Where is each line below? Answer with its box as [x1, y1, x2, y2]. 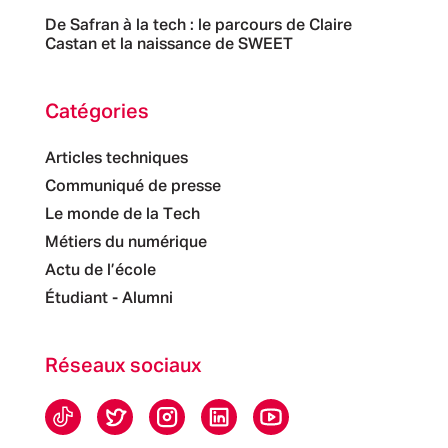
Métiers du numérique [44, 234, 207, 251]
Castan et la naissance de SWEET [44, 36, 293, 53]
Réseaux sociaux [44, 355, 202, 376]
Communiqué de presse [44, 178, 221, 195]
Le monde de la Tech [44, 206, 200, 223]
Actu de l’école [44, 262, 156, 279]
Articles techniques [44, 150, 188, 167]
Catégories [44, 101, 149, 122]
